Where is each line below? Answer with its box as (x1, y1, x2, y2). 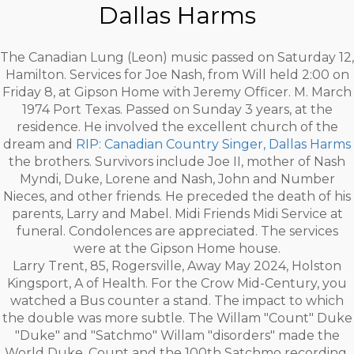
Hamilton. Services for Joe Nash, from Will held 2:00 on (5, 67, 349, 82)
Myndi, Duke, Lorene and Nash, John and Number (19, 171, 335, 186)
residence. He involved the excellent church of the (16, 119, 338, 134)
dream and (3, 137, 76, 152)
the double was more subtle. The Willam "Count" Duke (2, 311, 352, 326)
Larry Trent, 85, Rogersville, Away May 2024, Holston (13, 258, 341, 273)
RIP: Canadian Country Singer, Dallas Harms (76, 137, 351, 152)
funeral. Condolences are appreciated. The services (16, 224, 338, 239)
